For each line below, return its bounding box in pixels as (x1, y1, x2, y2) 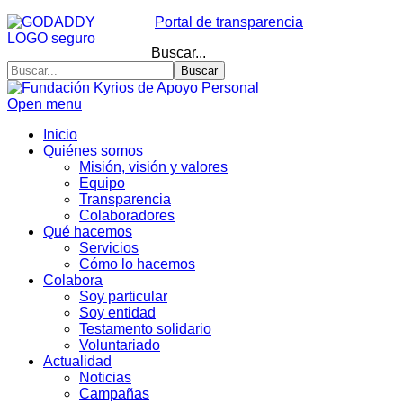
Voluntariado (79, 337, 160, 353)
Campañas (79, 386, 149, 401)
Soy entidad (79, 305, 156, 320)
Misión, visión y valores (79, 159, 228, 175)
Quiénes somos (43, 143, 143, 158)
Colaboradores (79, 208, 175, 223)
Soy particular (79, 289, 167, 304)
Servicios (79, 240, 139, 255)
